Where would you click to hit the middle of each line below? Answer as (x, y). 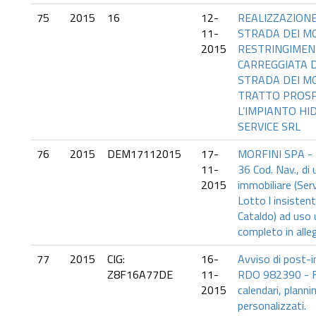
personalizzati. (272, 305)
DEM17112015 (144, 154)
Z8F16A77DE (140, 274)
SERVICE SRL (269, 126)
